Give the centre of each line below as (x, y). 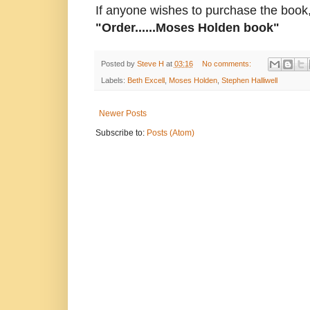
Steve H (150, 64)
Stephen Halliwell (249, 81)
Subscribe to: (121, 133)
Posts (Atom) (170, 133)
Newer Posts (122, 114)
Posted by (119, 64)
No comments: (228, 64)
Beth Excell (146, 81)
